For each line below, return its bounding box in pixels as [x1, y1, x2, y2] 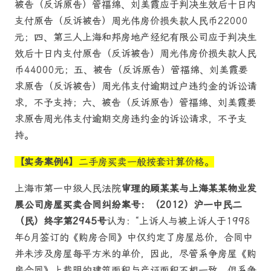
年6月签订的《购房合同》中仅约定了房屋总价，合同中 [15, 232, 253, 244]
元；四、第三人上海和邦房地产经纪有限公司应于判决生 [15, 31, 256, 44]
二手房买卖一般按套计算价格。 [79, 156, 214, 168]
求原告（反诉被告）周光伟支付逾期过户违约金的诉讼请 [15, 80, 256, 93]
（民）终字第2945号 [15, 215, 106, 227]
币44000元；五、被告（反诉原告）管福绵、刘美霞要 [15, 64, 248, 76]
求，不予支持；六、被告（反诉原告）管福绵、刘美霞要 [15, 97, 256, 109]
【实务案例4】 [15, 156, 79, 168]
